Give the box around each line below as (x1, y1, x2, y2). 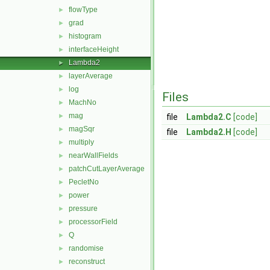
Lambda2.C (186, 112, 231, 122)
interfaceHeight (69, 45, 119, 54)
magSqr (69, 125, 95, 133)
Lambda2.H (186, 127, 231, 137)
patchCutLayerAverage (69, 165, 145, 173)
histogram (69, 32, 101, 40)
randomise (69, 244, 104, 253)
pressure (69, 204, 98, 213)
